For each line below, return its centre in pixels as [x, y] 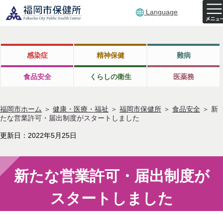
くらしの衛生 [110, 77]
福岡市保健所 [140, 109]
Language [162, 12]
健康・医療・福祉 [81, 109]
